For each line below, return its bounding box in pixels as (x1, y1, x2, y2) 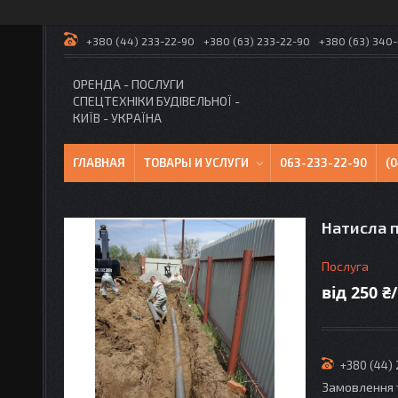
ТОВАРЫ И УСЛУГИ (144, 155, 249, 170)
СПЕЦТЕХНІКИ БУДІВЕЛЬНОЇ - (73, 93, 240, 108)
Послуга (322, 259, 369, 274)
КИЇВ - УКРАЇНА (73, 110, 162, 125)
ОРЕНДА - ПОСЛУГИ (73, 76, 184, 92)
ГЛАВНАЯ (73, 155, 125, 170)
